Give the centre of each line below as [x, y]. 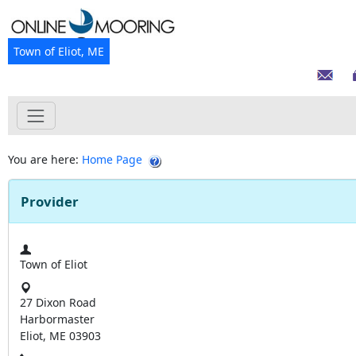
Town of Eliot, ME [59, 51]
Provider [50, 202]
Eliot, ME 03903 [60, 336]
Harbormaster [57, 319]
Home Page [112, 160]
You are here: [45, 160]
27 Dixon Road [58, 303]
